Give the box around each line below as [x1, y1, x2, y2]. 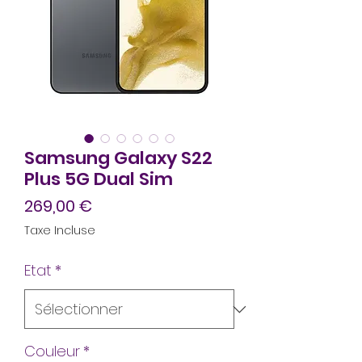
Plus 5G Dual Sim [24, 166, 173, 192]
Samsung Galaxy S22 [24, 145, 213, 171]
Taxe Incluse [24, 222, 95, 239]
